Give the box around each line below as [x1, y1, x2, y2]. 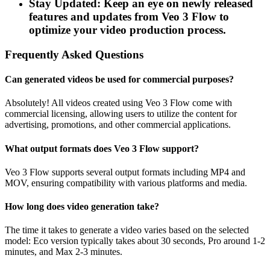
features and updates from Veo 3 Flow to [29, 10, 229, 24]
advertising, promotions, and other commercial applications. [5, 119, 231, 130]
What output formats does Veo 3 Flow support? [5, 143, 199, 154]
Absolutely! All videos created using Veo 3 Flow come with [5, 98, 232, 108]
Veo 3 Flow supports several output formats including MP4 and [5, 166, 245, 177]
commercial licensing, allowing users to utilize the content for [5, 108, 237, 119]
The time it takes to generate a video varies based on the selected [5, 225, 249, 236]
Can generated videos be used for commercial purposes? [5, 74, 234, 85]
